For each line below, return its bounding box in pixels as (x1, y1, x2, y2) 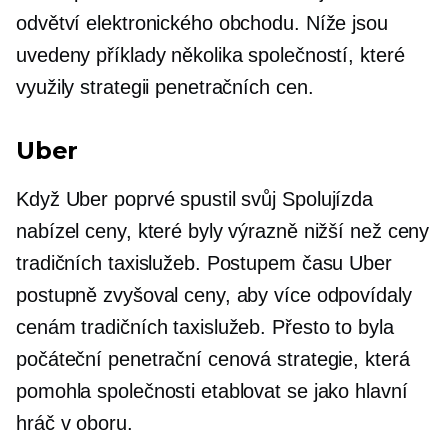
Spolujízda (282, 188, 374, 210)
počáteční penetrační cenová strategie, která (16, 348, 410, 370)
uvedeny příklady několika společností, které (16, 44, 405, 66)
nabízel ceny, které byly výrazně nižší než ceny (16, 220, 430, 242)
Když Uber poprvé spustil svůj (16, 188, 282, 210)
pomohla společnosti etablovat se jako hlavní (16, 380, 408, 402)
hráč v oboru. (16, 412, 133, 434)
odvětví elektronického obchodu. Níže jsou (16, 12, 388, 34)
